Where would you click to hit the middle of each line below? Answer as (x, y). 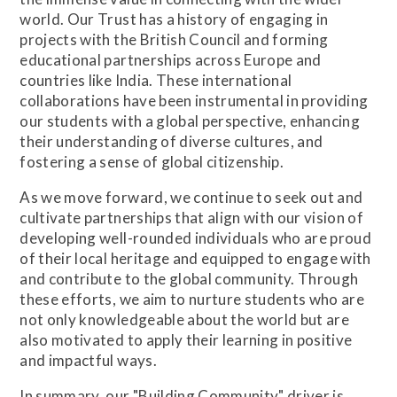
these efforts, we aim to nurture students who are (192, 299)
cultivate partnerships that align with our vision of (192, 217)
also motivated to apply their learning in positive (186, 339)
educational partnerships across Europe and (171, 59)
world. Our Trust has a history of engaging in (174, 19)
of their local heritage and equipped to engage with (195, 258)
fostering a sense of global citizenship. (152, 161)
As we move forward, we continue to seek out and (191, 197)
